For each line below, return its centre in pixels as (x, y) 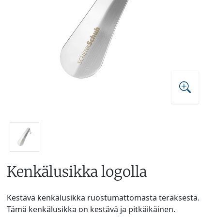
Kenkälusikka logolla (77, 171)
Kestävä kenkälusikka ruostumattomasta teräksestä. (103, 197)
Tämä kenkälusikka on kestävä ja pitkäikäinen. (91, 209)
